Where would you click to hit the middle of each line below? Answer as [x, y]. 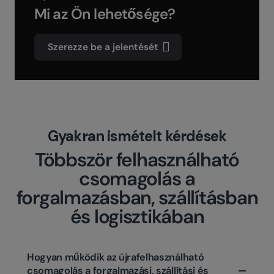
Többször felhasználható [137, 160]
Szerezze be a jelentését [103, 47]
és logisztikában [137, 217]
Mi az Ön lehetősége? [105, 14]
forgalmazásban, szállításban [137, 198]
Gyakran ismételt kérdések [137, 136]
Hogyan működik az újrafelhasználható [116, 257]
